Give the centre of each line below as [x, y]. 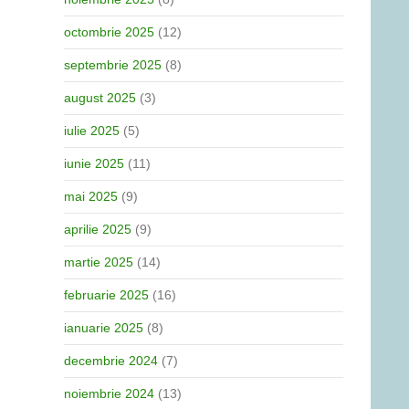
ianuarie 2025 [104, 328]
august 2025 [100, 98]
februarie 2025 [106, 295]
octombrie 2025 [109, 32]
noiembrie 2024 [109, 393]
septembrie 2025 [113, 65]
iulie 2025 [92, 131]
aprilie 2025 [98, 229]
